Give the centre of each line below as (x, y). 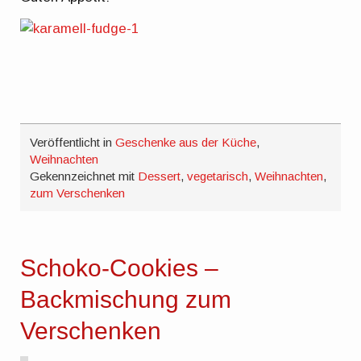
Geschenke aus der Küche (186, 143)
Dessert (160, 176)
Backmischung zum (126, 299)
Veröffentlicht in (73, 143)
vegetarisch (218, 176)
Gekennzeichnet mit (84, 176)
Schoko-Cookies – (120, 268)
